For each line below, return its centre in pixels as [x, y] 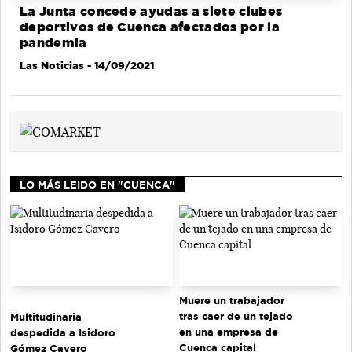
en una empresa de [229, 332]
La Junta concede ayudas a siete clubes [151, 12]
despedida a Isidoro [63, 332]
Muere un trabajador [232, 301]
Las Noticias [52, 66]
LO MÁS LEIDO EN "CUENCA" [97, 184]
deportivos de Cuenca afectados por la [150, 27]
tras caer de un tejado [236, 316]
